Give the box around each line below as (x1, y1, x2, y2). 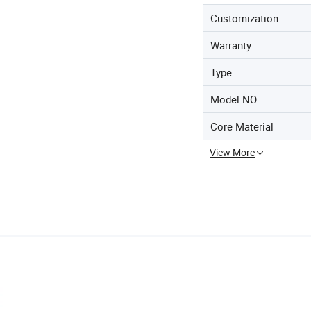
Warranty (210, 38, 251, 52)
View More (210, 146, 255, 159)
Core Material (210, 119, 274, 133)
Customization (210, 11, 278, 25)
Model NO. (210, 92, 259, 106)
